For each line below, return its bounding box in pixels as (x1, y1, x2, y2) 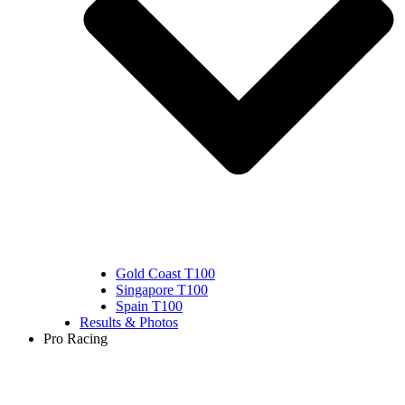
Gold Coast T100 (116, 266, 215, 282)
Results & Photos (80, 315, 178, 331)
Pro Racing (43, 331, 108, 347)
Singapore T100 (116, 282, 208, 298)
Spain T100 (116, 298, 183, 315)
